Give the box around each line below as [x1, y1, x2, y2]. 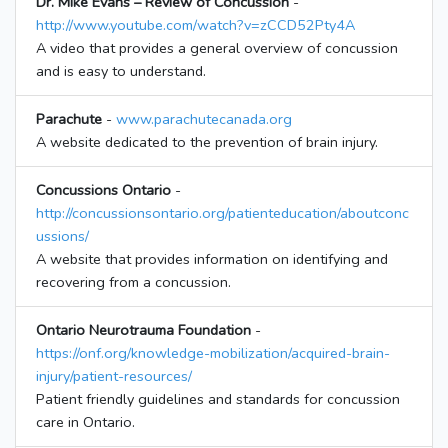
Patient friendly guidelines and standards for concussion [36, 389, 400, 410]
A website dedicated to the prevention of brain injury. [36, 132, 378, 153]
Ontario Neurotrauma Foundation [36, 320, 251, 341]
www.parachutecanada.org [116, 109, 292, 130]
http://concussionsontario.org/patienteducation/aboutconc [36, 203, 409, 224]
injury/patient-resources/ [36, 366, 192, 387]
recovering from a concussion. [36, 272, 231, 293]
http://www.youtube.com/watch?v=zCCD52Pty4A [36, 15, 355, 36]
